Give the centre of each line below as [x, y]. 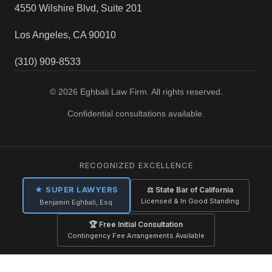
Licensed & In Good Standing [190, 201]
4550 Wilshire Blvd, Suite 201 [78, 8]
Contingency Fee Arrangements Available [136, 236]
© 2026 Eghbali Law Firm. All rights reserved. [136, 92]
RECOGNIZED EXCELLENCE [136, 165]
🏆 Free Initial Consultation [136, 225]
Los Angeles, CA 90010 [65, 35]
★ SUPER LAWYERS [76, 190]
